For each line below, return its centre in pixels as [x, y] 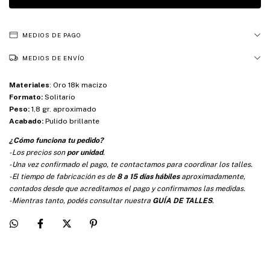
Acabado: [26, 121]
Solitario [59, 97]
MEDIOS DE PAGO [52, 35]
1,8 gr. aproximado [63, 109]
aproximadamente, [212, 177]
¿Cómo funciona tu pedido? [56, 141]
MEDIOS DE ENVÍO [54, 58]
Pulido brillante [71, 121]
